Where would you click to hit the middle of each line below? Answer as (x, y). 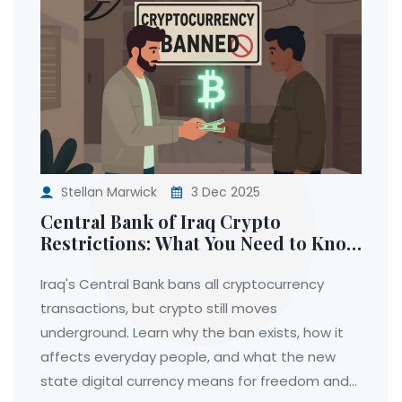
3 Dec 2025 (224, 192)
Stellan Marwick (109, 192)
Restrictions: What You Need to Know (201, 243)
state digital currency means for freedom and (195, 381)
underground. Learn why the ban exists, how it (192, 333)
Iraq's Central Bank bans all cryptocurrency (182, 284)
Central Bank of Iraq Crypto (161, 222)
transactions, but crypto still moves (159, 309)
